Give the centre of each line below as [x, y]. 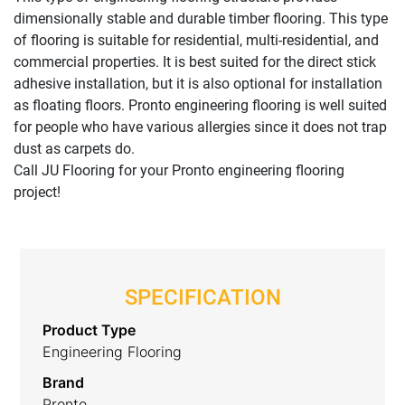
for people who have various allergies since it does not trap [200, 127]
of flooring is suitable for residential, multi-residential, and [196, 40]
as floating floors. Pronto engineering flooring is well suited [200, 105]
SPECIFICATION [202, 297]
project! [37, 192]
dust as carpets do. [74, 148]
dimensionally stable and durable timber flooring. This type [201, 18]
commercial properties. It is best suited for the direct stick [195, 61]
